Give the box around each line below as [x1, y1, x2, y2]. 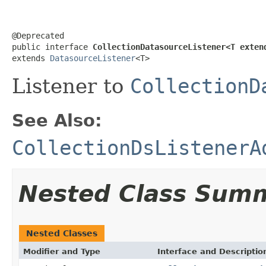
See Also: [12, 110, 102, 131]
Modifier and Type [23, 246, 100, 256]
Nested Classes [26, 228, 97, 238]
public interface [12, 42, 93, 52]
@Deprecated [12, 30, 64, 40]
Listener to [12, 74, 130, 98]
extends [12, 53, 50, 63]
